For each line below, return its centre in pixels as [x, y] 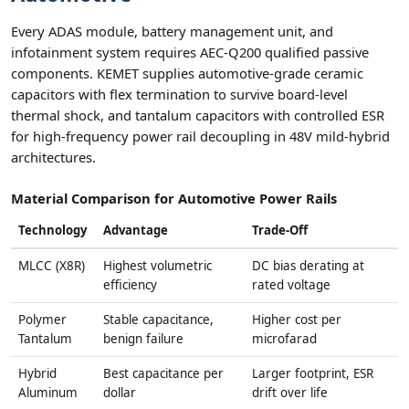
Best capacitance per [163, 374]
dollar [120, 393]
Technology [52, 231]
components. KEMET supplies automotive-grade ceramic [187, 73]
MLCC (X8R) [52, 266]
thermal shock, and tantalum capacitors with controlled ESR [198, 115]
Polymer [42, 320]
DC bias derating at [308, 266]
